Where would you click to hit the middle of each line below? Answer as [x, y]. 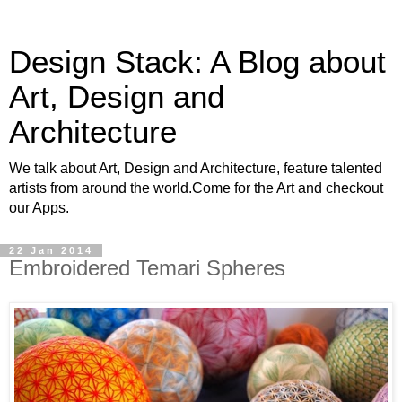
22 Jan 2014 [51, 250]
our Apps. [39, 208]
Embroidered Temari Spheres [147, 268]
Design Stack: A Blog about [197, 62]
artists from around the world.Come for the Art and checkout [196, 188]
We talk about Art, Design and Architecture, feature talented [196, 168]
